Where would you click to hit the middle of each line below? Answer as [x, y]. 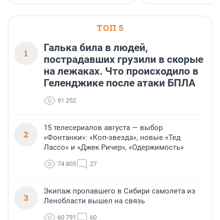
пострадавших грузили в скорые [124, 60]
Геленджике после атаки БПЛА [120, 83]
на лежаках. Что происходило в [121, 71]
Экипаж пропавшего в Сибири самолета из [120, 191]
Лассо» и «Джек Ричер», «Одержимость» [114, 148]
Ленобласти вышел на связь [94, 201]
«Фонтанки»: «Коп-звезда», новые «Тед [112, 138]
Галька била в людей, [96, 48]
